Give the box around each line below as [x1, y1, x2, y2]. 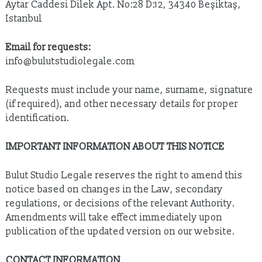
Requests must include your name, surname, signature [6, 84, 253, 96]
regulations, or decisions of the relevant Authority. [6, 198, 235, 209]
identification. [6, 112, 70, 124]
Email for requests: [6, 42, 91, 53]
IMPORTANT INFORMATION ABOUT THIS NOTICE [6, 141, 225, 153]
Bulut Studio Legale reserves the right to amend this [6, 170, 243, 181]
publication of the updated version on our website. [6, 226, 235, 237]
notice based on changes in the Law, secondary [6, 184, 223, 195]
